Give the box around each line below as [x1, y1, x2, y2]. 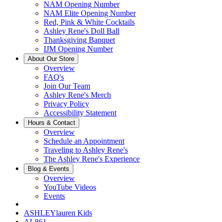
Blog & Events [28, 165, 69, 172]
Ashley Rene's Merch [44, 91, 111, 99]
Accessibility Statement [44, 109, 116, 117]
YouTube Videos [44, 183, 96, 191]
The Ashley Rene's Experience [44, 155, 140, 163]
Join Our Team [44, 82, 90, 90]
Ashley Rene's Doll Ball [44, 27, 119, 35]
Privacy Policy [44, 100, 89, 108]
